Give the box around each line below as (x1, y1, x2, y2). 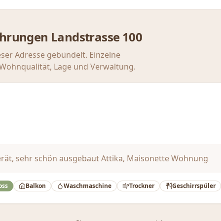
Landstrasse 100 (51, 29, 142, 45)
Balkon (26, 182, 46, 190)
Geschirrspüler (172, 182, 216, 190)
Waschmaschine (64, 182, 111, 190)
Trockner (129, 182, 154, 190)
